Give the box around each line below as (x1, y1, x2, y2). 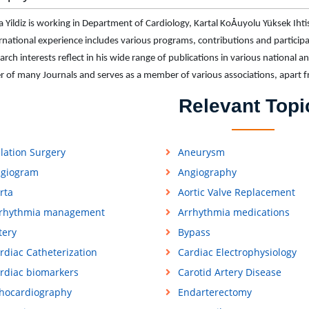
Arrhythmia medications (177, 206, 290, 219)
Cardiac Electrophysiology (177, 246, 297, 259)
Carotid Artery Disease (177, 266, 281, 279)
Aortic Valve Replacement (177, 186, 295, 199)
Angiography (177, 166, 237, 179)
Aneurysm (177, 146, 225, 159)
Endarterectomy (177, 286, 252, 299)
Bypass (177, 226, 210, 239)
